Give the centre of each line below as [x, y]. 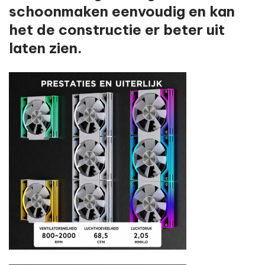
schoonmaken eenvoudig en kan [122, 12]
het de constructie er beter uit [117, 30]
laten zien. [46, 48]
